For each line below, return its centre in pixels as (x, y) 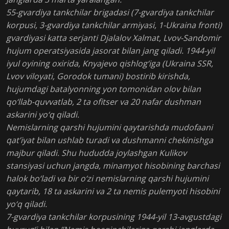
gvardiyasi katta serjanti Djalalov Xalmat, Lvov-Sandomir (113, 38)
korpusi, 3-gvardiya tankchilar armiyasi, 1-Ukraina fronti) (114, 25)
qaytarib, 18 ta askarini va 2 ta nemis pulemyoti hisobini (113, 191)
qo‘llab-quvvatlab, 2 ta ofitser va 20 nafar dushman (104, 102)
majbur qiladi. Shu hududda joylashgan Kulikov (96, 153)
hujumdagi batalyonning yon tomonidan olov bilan (104, 89)
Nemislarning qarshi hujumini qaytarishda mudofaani (109, 127)
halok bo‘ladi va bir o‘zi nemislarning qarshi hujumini (107, 178)
